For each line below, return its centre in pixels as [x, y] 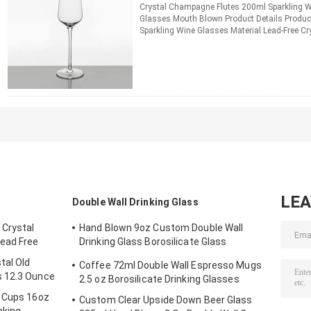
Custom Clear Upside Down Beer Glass [166, 300]
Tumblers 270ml [116, 256]
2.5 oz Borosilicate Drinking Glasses [159, 279]
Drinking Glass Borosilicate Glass [153, 242]
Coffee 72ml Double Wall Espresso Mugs [170, 266]
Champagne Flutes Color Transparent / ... [219, 43]
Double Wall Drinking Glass [135, 202]
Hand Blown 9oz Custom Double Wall [161, 228]
